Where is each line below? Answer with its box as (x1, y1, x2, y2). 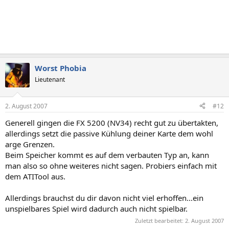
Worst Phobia (35, 63, 86, 73)
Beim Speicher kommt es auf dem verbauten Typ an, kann (5, 149, 209, 160)
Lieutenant (35, 75, 65, 84)
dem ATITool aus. (5, 171, 65, 181)
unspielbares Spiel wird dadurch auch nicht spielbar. (5, 203, 188, 214)
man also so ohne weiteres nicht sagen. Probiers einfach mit (5, 160, 217, 171)
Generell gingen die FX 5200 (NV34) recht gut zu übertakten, (5, 117, 218, 128)
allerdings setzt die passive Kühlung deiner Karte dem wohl (5, 128, 213, 139)
